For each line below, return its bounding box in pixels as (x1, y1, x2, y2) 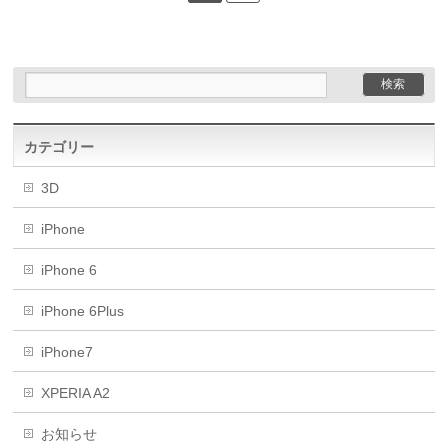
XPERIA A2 (41, 385, 111, 401)
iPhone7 (41, 344, 94, 360)
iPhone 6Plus (41, 303, 125, 319)
